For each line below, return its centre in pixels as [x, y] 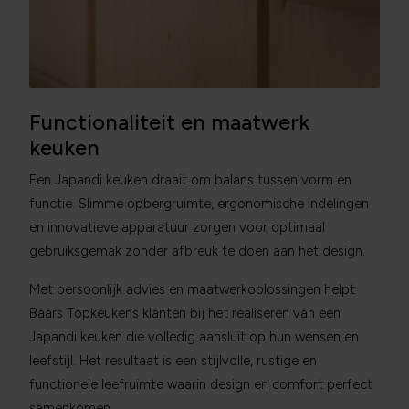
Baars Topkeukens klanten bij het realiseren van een [185, 313]
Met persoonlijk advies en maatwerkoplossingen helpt [192, 289]
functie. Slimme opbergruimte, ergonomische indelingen [199, 204]
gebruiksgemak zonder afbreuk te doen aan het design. [197, 251]
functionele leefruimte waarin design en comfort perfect [201, 384]
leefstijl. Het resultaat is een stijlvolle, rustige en [173, 361]
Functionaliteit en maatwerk [169, 122]
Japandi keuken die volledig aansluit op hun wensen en [194, 337]
